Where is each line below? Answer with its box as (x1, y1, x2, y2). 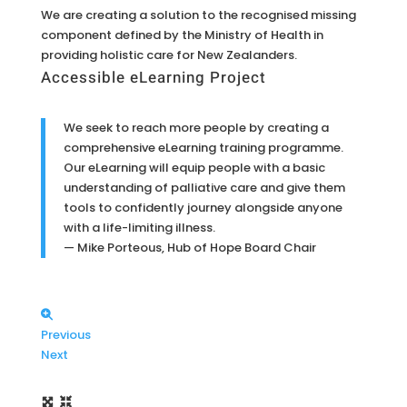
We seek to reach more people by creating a (63, 119, 329, 136)
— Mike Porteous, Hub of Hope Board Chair (63, 239, 316, 256)
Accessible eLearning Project (40, 66, 266, 89)
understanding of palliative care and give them (63, 179, 345, 196)
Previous (40, 326, 91, 343)
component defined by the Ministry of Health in (40, 26, 323, 44)
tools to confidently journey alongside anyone (63, 199, 342, 216)
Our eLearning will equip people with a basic (63, 159, 325, 176)
